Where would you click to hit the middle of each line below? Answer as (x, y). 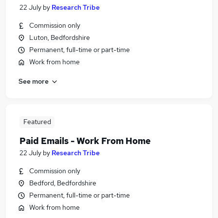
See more (34, 81)
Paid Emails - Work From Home (85, 141)
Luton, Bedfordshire (60, 37)
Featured (37, 122)
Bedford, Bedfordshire (63, 183)
